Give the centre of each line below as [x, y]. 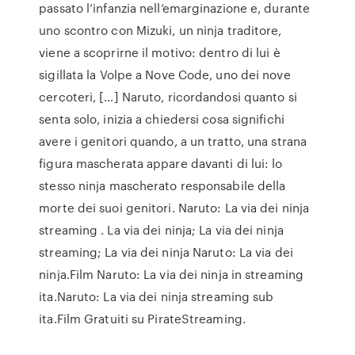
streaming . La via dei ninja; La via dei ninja [161, 230]
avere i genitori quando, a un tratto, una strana [173, 141]
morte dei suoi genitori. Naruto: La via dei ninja [174, 208]
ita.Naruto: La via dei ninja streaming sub [157, 296]
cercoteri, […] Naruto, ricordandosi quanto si [168, 97]
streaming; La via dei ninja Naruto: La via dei [166, 252]
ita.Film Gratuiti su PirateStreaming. [142, 319]
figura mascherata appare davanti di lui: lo [161, 163]
